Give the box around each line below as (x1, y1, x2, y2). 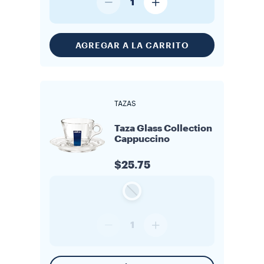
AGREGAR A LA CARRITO (75, 41, 189, 49)
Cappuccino (114, 134, 170, 144)
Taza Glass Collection (114, 124, 212, 133)
